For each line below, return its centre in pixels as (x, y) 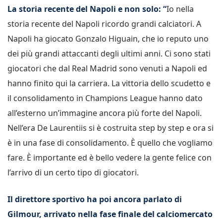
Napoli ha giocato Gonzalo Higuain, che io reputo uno (108, 38)
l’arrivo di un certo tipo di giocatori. (73, 172)
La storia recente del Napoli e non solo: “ (87, 9)
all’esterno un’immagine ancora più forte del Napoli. (105, 113)
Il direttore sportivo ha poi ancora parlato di (95, 199)
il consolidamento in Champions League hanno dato (105, 98)
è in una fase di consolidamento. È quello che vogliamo (110, 142)
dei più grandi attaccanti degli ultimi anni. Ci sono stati (109, 53)
